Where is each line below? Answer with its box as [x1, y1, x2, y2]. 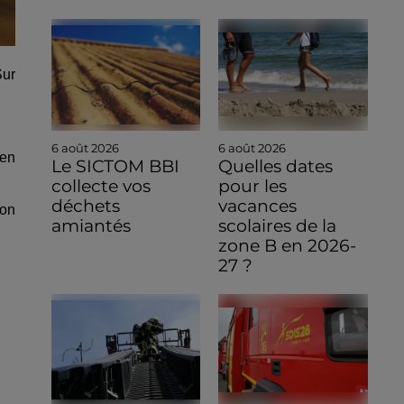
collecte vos [50, 175, 151, 197]
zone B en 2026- [218, 234, 357, 256]
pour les [218, 175, 288, 197]
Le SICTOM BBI [50, 155, 179, 177]
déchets [50, 195, 120, 216]
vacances [218, 195, 298, 216]
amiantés [50, 215, 131, 236]
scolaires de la [218, 215, 337, 236]
